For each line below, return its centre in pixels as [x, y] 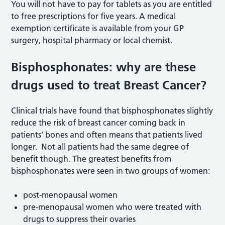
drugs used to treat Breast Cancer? [109, 85]
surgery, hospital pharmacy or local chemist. [92, 40]
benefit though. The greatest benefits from [91, 159]
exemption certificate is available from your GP [98, 28]
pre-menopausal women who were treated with [113, 207]
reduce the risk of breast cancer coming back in [98, 123]
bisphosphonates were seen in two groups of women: [111, 171]
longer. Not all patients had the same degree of [100, 147]
